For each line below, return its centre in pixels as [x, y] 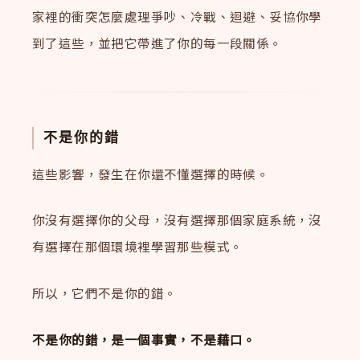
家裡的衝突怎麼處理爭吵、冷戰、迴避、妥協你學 [177, 16]
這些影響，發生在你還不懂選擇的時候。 [151, 173]
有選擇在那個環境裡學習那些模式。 [138, 246]
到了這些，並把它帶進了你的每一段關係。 [157, 43]
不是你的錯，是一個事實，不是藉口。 [144, 339]
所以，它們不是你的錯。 [105, 293]
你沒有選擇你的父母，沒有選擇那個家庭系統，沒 [177, 220]
